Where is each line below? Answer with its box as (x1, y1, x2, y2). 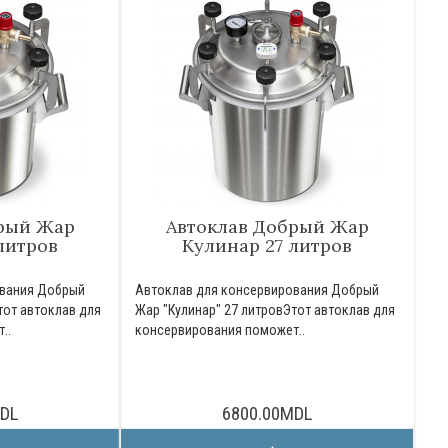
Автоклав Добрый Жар (165, 215, 369, 238)
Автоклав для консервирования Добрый (135, 282, 380, 298)
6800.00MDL (221, 402, 313, 425)
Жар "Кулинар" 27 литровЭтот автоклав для (135, 302, 396, 318)
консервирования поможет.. (135, 322, 306, 338)
